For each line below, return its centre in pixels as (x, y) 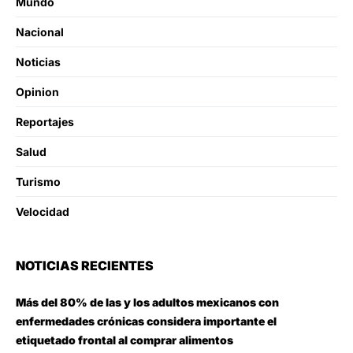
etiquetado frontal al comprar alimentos (124, 340)
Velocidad (43, 212)
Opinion (37, 92)
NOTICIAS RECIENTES (85, 266)
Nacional (40, 32)
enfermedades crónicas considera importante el (146, 321)
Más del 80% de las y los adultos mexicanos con (147, 303)
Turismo (38, 182)
